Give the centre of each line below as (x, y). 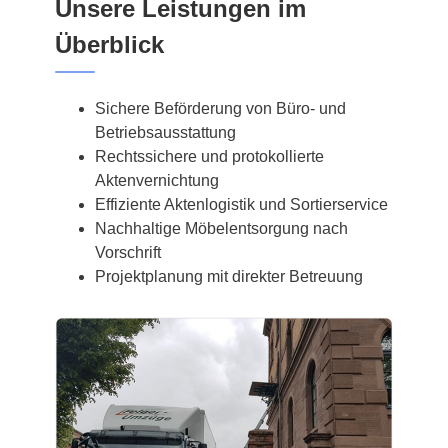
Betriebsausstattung (165, 132)
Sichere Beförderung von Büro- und (220, 108)
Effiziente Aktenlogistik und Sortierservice (241, 204)
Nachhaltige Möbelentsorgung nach (221, 228)
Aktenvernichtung (157, 180)
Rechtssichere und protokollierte (209, 156)
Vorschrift (128, 252)
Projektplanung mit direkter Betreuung (229, 276)
